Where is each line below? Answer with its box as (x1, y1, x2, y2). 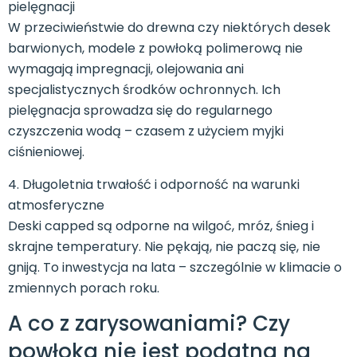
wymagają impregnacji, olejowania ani (8, 60, 244, 79)
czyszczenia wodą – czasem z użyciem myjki (8, 122, 284, 141)
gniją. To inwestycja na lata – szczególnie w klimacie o (8, 257, 342, 277)
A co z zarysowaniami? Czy (8, 308, 290, 338)
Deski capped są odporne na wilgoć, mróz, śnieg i (8, 216, 314, 235)
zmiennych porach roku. (8, 278, 159, 297)
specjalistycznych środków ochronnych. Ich (8, 80, 280, 100)
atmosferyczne (8, 195, 104, 214)
